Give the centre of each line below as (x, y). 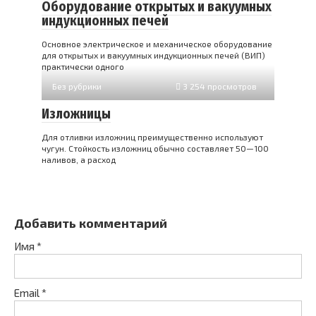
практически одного (83, 66)
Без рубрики (77, 86)
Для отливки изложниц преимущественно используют (152, 137)
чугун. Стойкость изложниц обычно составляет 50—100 (155, 148)
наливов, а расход (79, 159)
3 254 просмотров (219, 86)
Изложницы (76, 114)
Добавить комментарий (91, 223)
